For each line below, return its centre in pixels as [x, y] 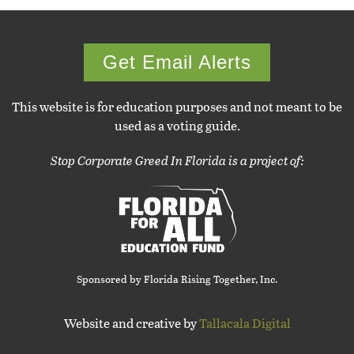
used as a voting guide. [177, 125]
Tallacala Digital [245, 322]
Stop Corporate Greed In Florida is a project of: [177, 160]
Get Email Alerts [177, 62]
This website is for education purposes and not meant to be [177, 106]
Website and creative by [131, 322]
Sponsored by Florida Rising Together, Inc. [177, 279]
